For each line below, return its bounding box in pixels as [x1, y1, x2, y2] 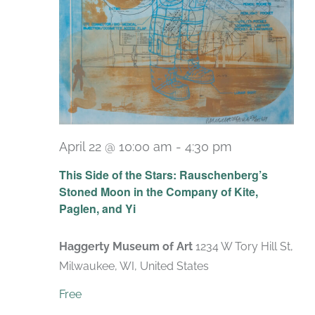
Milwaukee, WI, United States [59, 259, 209, 274]
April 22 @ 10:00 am [59, 139, 172, 154]
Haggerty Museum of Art [59, 240, 195, 254]
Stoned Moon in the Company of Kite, [59, 184, 258, 200]
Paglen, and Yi [59, 200, 136, 217]
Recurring [238, 150, 295, 166]
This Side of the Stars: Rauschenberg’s [59, 167, 268, 184]
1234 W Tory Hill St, [195, 240, 293, 254]
